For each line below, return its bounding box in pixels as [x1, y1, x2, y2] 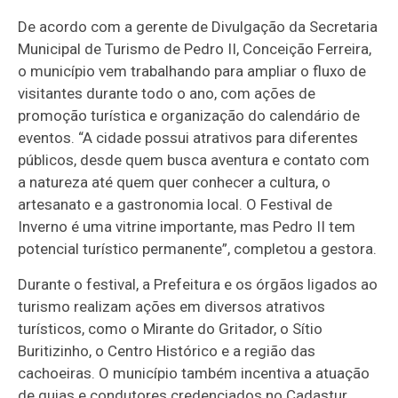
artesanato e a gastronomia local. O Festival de [18, 195, 333, 213]
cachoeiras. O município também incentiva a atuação [18, 363, 370, 382]
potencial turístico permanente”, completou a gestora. [18, 239, 378, 258]
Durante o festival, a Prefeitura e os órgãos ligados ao [18, 275, 378, 293]
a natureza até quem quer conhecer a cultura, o [18, 172, 331, 191]
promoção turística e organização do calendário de [18, 106, 361, 124]
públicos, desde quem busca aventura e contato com [18, 150, 370, 169]
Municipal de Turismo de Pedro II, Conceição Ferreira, [18, 39, 372, 58]
